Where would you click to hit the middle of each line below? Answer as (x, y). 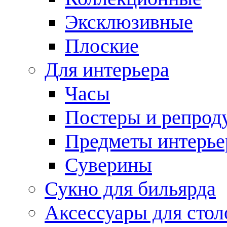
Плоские (102, 46)
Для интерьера (107, 70)
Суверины (108, 165)
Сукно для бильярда (130, 189)
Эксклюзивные (129, 22)
